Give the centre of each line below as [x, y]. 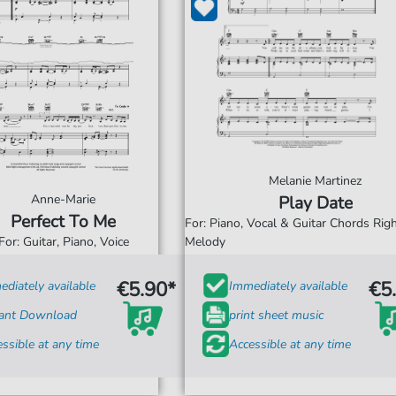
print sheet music [276, 315]
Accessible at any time [290, 344]
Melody [205, 242]
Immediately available [288, 286]
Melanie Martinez [315, 181]
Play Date [315, 203]
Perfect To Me [64, 222]
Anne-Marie [64, 199]
